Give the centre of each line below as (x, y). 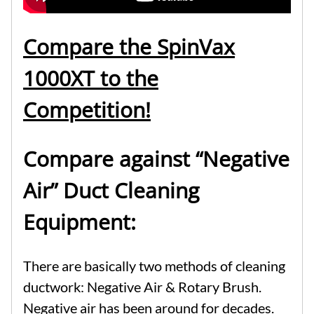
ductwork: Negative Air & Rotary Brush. (142, 287)
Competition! (87, 110)
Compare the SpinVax (129, 47)
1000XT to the (91, 78)
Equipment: (80, 222)
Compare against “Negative (156, 159)
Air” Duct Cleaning (111, 191)
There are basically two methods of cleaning (154, 266)
